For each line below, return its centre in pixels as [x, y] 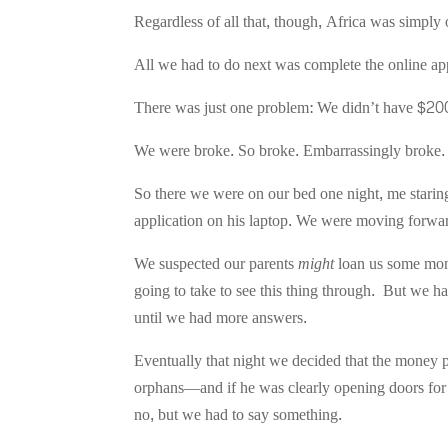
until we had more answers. [221, 317]
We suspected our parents [216, 263]
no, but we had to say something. [238, 414]
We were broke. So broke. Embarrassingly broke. [290, 150]
